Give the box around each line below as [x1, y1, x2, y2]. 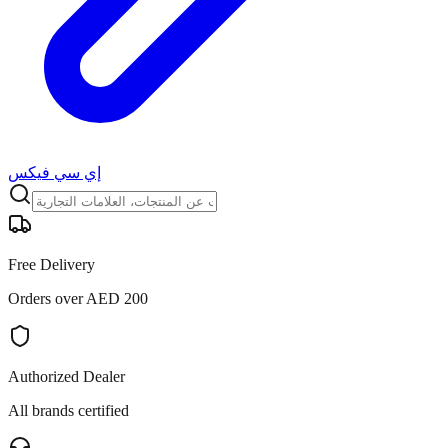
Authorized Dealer [8, 368, 125, 385]
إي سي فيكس [8, 164, 101, 181]
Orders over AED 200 [8, 290, 148, 307]
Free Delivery [8, 256, 95, 273]
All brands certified [8, 402, 129, 419]
